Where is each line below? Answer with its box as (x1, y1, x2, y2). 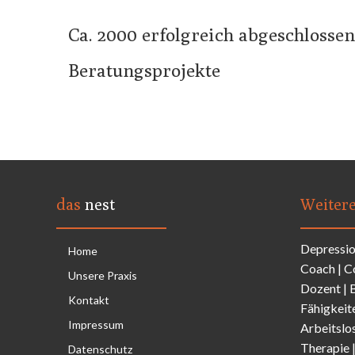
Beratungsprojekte (68, 59, 220, 81)
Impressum (68, 317, 124, 331)
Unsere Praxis (68, 268, 137, 282)
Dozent (300, 280, 343, 296)
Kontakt (68, 292, 109, 307)
